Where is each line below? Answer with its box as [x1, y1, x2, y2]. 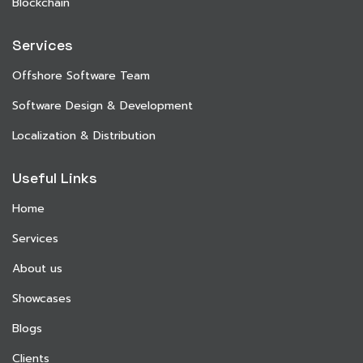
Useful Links [12, 168, 97, 187]
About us [12, 259, 62, 277]
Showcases [12, 289, 71, 307]
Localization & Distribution [12, 126, 156, 144]
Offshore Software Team [12, 66, 150, 84]
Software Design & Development [12, 96, 193, 114]
